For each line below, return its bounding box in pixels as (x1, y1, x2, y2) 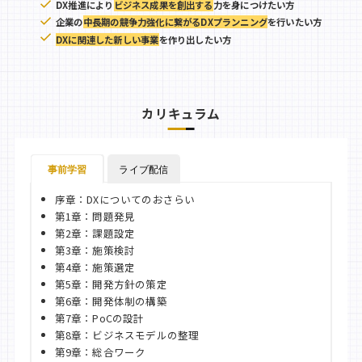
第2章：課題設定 (54, 225, 136, 242)
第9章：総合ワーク (54, 344, 146, 360)
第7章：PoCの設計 (54, 310, 145, 326)
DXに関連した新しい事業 (56, 32, 159, 46)
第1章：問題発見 (54, 208, 136, 225)
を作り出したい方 (158, 32, 232, 46)
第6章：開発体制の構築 (54, 293, 167, 309)
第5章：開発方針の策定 (54, 276, 167, 293)
